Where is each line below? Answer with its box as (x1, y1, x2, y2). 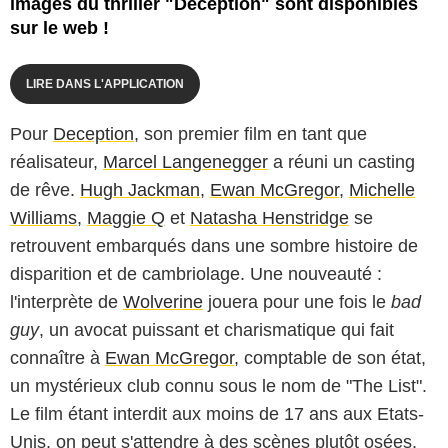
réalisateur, (10, 151, 103, 172)
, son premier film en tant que (134, 123, 367, 144)
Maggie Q (87, 207, 165, 228)
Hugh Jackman (80, 179, 200, 200)
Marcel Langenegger (103, 151, 268, 172)
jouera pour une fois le (203, 291, 391, 312)
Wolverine (123, 291, 203, 312)
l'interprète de (10, 291, 123, 312)
